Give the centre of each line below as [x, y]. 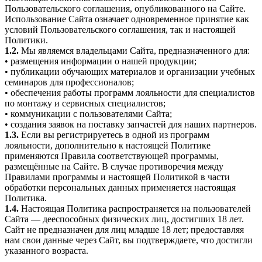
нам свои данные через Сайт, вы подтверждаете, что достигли [129, 240]
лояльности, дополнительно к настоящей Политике [108, 145]
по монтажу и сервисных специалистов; [85, 103]
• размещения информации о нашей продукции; [101, 61]
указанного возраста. [46, 250]
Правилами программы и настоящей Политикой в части [117, 177]
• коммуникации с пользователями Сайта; [88, 113]
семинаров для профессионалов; [69, 82]
